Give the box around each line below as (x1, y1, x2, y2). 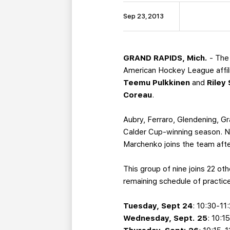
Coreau (123, 90, 152, 100)
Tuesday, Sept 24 (123, 201, 193, 211)
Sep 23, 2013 (123, 12, 164, 21)
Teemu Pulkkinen (123, 78, 190, 88)
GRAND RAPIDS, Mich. (123, 53, 208, 63)
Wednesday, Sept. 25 (123, 214, 208, 223)
